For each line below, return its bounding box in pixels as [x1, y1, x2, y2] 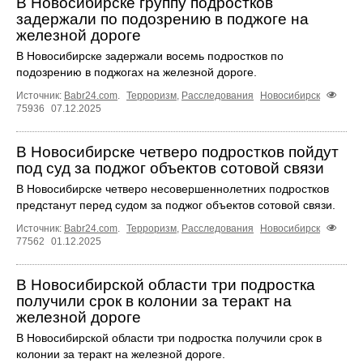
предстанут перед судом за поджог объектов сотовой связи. [16, 198, 335, 211]
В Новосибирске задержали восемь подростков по [16, 49, 284, 62]
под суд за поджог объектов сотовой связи [16, 159, 324, 177]
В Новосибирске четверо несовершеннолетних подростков [16, 181, 329, 195]
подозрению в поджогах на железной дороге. [16, 65, 257, 79]
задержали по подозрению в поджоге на [16, 10, 309, 28]
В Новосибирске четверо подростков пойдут [16, 143, 339, 160]
